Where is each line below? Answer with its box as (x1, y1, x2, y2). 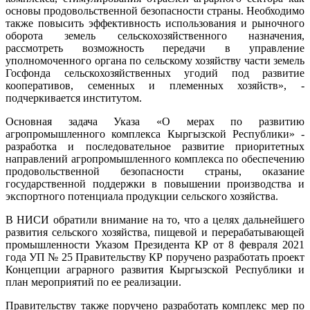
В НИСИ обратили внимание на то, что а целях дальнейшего (6, 213, 304, 226)
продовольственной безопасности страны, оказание (6, 165, 304, 177)
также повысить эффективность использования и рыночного (6, 17, 304, 29)
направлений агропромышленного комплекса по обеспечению (6, 152, 304, 165)
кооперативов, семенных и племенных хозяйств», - (6, 79, 304, 91)
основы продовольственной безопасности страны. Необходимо (6, 4, 304, 17)
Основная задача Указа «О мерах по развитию (6, 115, 304, 127)
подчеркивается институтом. (6, 91, 142, 104)
